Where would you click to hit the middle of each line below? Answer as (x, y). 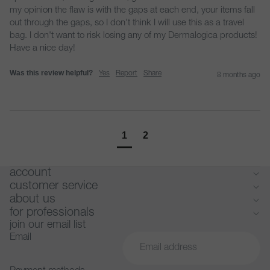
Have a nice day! (42, 49)
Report (127, 74)
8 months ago (239, 75)
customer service (54, 187)
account (30, 174)
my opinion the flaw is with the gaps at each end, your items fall (132, 11)
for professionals (52, 213)
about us (33, 200)
